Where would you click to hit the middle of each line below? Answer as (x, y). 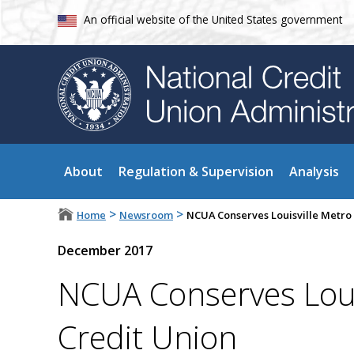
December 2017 (105, 251)
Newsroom (146, 215)
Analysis (314, 172)
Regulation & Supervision (196, 172)
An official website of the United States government (213, 19)
